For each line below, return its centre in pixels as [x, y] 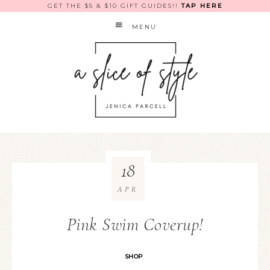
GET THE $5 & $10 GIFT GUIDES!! [114, 6]
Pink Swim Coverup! [135, 224]
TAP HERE [202, 6]
